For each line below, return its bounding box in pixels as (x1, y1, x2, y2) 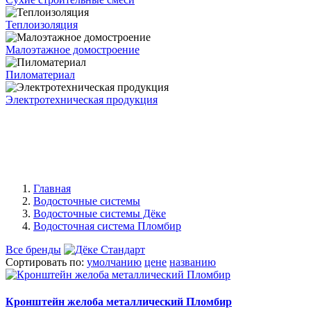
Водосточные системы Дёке (33, 207, 166, 219)
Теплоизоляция (6, 18, 78, 31)
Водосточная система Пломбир (33, 219, 181, 232)
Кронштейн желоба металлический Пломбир (6, 296, 232, 308)
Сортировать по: (6, 255, 87, 268)
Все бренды (6, 243, 61, 255)
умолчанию (87, 255, 142, 268)
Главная (33, 182, 71, 194)
